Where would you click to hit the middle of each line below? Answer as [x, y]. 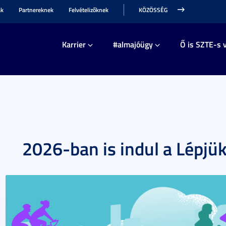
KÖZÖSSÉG [153, 10]
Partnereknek [36, 10]
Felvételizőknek [89, 10]
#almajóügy [133, 44]
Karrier [74, 44]
